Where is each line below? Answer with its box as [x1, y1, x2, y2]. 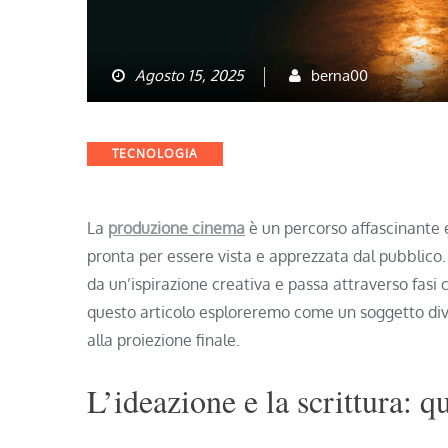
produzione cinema [108, 217, 245, 238]
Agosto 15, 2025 [135, 66, 244, 86]
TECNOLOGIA [112, 146, 198, 162]
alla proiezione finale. [87, 329, 240, 350]
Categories [86, 142, 158, 162]
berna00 [311, 66, 368, 86]
